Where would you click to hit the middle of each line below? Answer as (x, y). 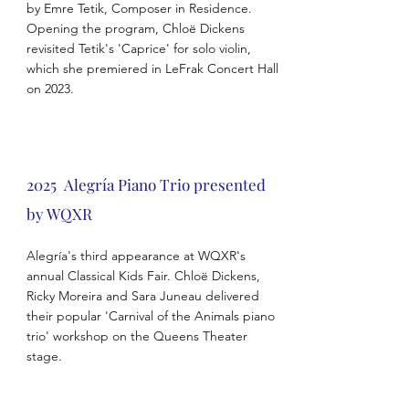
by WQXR (59, 214)
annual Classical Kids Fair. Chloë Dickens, (143, 276)
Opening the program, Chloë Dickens (135, 28)
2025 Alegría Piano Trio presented (146, 184)
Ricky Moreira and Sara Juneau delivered (142, 296)
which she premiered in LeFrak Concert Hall (152, 68)
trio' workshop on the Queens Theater (136, 336)
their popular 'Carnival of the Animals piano (150, 316)
